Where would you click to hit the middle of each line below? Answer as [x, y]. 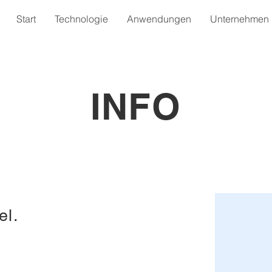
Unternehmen [240, 19]
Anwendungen [159, 19]
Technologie [81, 19]
